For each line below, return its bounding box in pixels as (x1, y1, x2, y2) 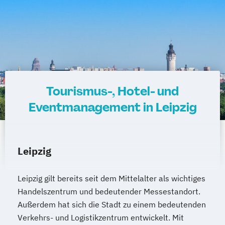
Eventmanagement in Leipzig (28, 99, 197, 116)
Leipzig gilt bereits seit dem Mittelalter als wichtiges (18, 173, 205, 184)
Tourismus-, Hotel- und (46, 83, 179, 99)
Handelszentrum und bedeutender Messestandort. (18, 186, 200, 197)
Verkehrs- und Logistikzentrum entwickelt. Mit (18, 212, 184, 223)
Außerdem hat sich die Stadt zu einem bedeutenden (18, 199, 206, 210)
